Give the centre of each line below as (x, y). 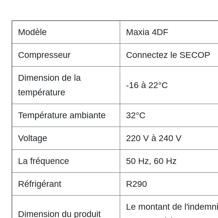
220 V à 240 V (154, 138)
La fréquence (44, 161)
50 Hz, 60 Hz (151, 161)
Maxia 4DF (147, 32)
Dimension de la (49, 78)
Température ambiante (62, 115)
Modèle (32, 32)
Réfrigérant (40, 184)
